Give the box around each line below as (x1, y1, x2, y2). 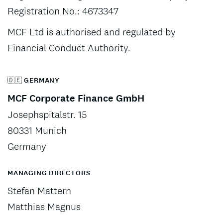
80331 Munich (7, 124, 67, 137)
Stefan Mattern (7, 184, 71, 197)
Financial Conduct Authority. (7, 41, 130, 54)
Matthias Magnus (7, 200, 81, 213)
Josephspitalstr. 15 (7, 108, 87, 121)
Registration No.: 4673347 (7, 4, 118, 17)
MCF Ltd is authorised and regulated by (7, 25, 176, 38)
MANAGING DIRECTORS (7, 168, 91, 178)
